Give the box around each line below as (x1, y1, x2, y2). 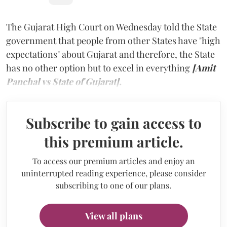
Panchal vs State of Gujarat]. (6, 75, 122, 88)
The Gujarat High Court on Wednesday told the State (6, 20, 217, 33)
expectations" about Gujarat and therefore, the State (6, 48, 215, 60)
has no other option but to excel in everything (6, 61, 190, 74)
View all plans (85, 209, 142, 222)
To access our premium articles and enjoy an (32, 155, 195, 166)
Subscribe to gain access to (25, 113, 202, 132)
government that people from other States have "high (6, 34, 220, 47)
